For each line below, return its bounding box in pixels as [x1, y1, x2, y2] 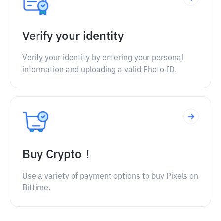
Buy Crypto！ [22, 149, 94, 161]
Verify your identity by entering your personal [22, 54, 183, 62]
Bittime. [22, 184, 50, 192]
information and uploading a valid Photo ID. [22, 66, 177, 74]
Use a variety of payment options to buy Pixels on [22, 173, 198, 181]
